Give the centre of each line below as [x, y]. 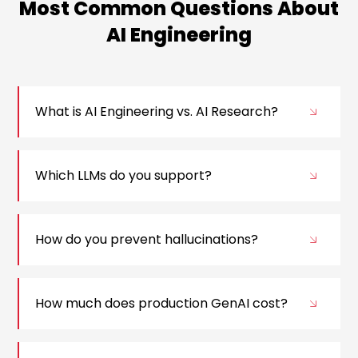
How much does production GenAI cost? [162, 304]
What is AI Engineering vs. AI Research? [157, 112]
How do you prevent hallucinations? [147, 240]
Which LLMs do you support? [124, 176]
